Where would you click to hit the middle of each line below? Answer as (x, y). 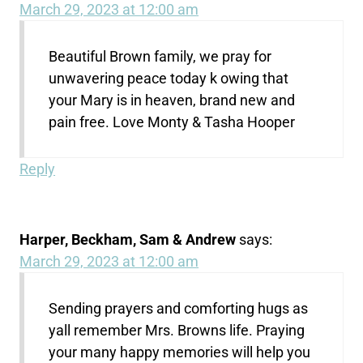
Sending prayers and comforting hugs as (179, 309)
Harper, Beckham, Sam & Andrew (128, 240)
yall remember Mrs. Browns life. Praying (177, 331)
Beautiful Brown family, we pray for (160, 57)
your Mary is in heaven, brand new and (172, 100)
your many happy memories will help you (180, 352)
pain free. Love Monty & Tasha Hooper (172, 122)
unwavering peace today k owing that (169, 79)
